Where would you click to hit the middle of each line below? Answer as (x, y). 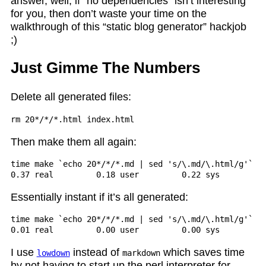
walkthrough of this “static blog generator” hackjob (128, 26)
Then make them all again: (73, 142)
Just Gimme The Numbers (105, 68)
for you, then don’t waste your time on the (108, 13)
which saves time (202, 252)
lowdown (53, 253)
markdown (141, 253)
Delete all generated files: (71, 97)
